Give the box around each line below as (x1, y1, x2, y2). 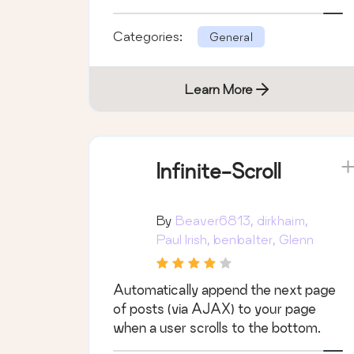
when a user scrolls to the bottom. (113, 320, 321, 336)
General (209, 30, 253, 44)
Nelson (156, 250, 198, 266)
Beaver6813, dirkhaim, (175, 213, 308, 228)
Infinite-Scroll (156, 160, 281, 183)
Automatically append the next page (113, 282, 336, 298)
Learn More (184, 81, 253, 97)
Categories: (113, 28, 186, 44)
